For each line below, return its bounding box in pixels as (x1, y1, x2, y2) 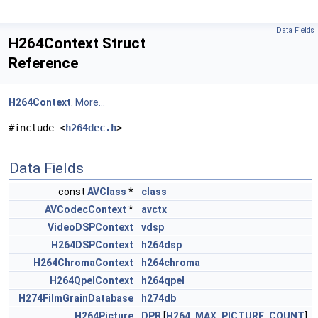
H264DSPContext (51, 239, 133, 251)
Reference (9, 55, 78, 72)
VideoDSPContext (48, 221, 133, 233)
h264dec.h (65, 122, 116, 133)
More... (75, 97, 105, 108)
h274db (141, 292, 176, 304)
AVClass (87, 186, 126, 197)
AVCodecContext (45, 204, 126, 215)
